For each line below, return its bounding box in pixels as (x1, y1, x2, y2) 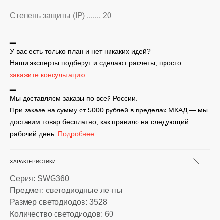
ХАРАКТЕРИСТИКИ (10, 158, 55, 164)
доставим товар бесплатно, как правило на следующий (10, 118, 189, 126)
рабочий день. (10, 130, 58, 137)
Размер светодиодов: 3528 (10, 198, 107, 206)
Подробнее (58, 130, 94, 137)
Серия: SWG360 (10, 174, 69, 183)
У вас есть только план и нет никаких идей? (10, 47, 151, 55)
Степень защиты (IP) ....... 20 (10, 11, 111, 20)
